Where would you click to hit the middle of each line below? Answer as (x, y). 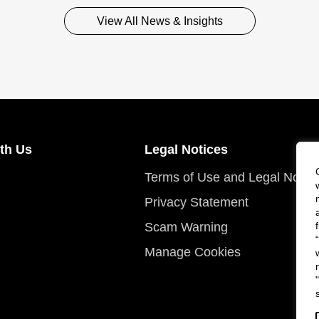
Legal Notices (186, 150)
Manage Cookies (193, 252)
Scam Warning (186, 227)
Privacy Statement (197, 202)
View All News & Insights (159, 21)
